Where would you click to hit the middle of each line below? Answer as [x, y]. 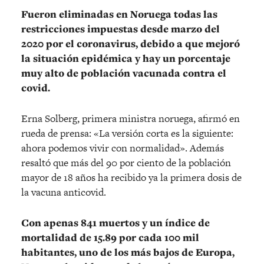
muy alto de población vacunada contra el [124, 73]
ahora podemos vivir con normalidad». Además [123, 148]
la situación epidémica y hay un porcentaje [126, 58]
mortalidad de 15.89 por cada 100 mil [110, 237]
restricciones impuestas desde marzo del [121, 29]
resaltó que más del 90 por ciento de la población [126, 162]
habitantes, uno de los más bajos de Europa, [128, 252]
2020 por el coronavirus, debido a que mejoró [131, 43]
